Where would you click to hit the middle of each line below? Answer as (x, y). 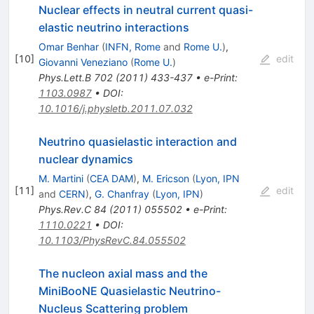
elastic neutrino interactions (114, 27)
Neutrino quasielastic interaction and (137, 141)
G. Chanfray (122, 193)
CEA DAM (111, 178)
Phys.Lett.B (64, 77)
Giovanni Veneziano (83, 62)
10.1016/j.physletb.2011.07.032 (115, 108)
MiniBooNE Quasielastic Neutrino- (129, 291)
